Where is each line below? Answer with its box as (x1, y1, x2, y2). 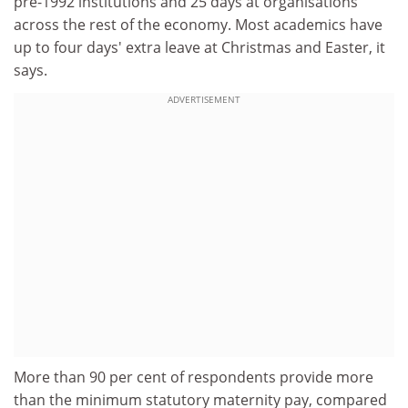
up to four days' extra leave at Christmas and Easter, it (14, 36, 385, 57)
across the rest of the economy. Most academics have (14, 14, 382, 35)
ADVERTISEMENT (168, 93, 240, 106)
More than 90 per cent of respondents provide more (14, 367, 373, 387)
